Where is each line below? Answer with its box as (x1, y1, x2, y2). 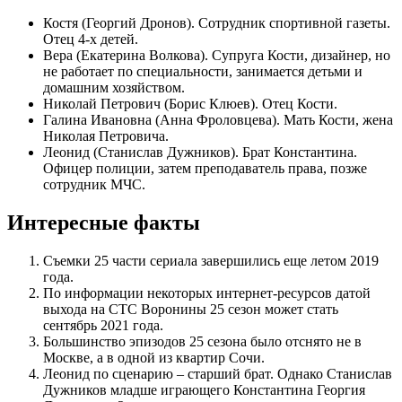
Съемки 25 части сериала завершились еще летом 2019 (43, 253, 379, 269)
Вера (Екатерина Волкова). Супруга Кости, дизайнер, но (43, 48, 390, 64)
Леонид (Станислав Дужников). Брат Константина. (43, 144, 357, 161)
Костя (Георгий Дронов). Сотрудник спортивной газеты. (43, 15, 390, 31)
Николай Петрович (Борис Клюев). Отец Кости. (43, 96, 337, 112)
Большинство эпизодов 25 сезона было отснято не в (43, 334, 362, 350)
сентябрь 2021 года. (43, 318, 163, 334)
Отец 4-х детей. (43, 31, 138, 48)
